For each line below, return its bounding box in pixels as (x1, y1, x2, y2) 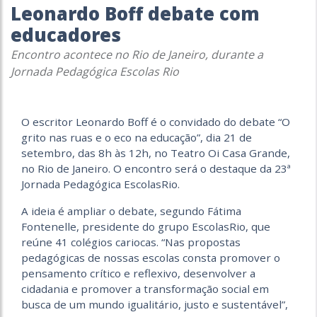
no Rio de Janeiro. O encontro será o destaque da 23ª (21, 161, 291, 175)
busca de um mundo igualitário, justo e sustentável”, (21, 297, 288, 311)
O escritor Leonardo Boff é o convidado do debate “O (21, 115, 290, 129)
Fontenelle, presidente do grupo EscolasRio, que (21, 219, 270, 234)
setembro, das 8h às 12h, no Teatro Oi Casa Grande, (21, 146, 290, 160)
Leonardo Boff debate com (11, 1, 260, 26)
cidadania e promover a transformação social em (21, 282, 269, 296)
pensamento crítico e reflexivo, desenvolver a (21, 266, 255, 280)
